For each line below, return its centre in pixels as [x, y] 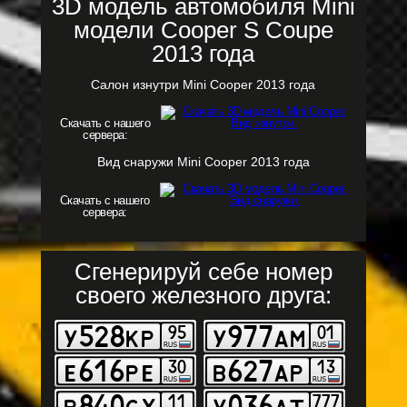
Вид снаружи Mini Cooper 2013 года [203, 162]
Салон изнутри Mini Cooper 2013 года [203, 84]
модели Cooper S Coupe [203, 30]
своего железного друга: [203, 295]
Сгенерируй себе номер [203, 272]
